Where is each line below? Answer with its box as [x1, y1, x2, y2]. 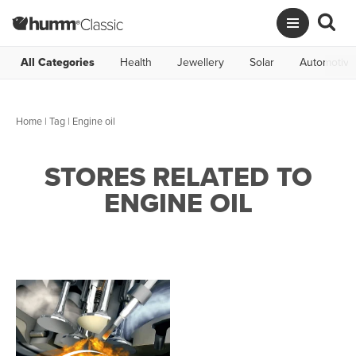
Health [120, 54, 152, 71]
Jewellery [177, 54, 224, 71]
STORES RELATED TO [44, 157, 312, 196]
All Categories [21, 54, 95, 71]
